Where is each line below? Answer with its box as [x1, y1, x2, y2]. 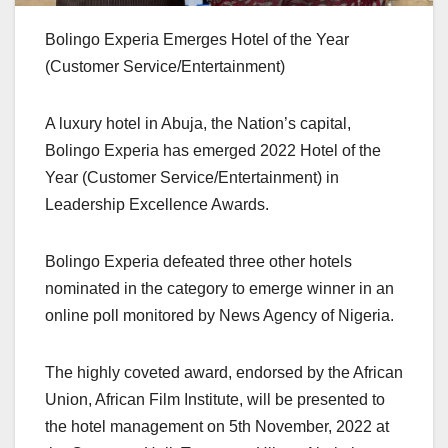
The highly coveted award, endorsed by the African [45, 363, 403, 381]
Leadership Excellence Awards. [45, 195, 269, 213]
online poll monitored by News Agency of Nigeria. [45, 306, 394, 324]
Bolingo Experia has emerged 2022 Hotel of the [45, 141, 381, 159]
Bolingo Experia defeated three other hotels [45, 252, 352, 270]
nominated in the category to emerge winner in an [45, 279, 394, 297]
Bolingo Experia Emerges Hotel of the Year [45, 30, 349, 48]
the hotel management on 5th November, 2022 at [45, 417, 389, 435]
